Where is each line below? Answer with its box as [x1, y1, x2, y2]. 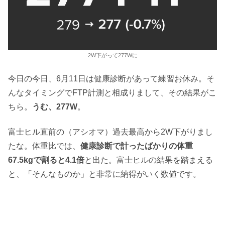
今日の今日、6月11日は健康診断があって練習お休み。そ [8, 74, 214, 83]
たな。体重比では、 [8, 142, 80, 151]
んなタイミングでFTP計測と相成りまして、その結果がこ [8, 88, 216, 97]
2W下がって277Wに [87, 52, 138, 59]
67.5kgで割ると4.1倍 [8, 156, 84, 165]
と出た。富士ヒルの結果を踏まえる [84, 156, 213, 165]
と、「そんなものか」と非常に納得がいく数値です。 [8, 170, 201, 179]
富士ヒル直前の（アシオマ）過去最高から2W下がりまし [8, 128, 213, 137]
